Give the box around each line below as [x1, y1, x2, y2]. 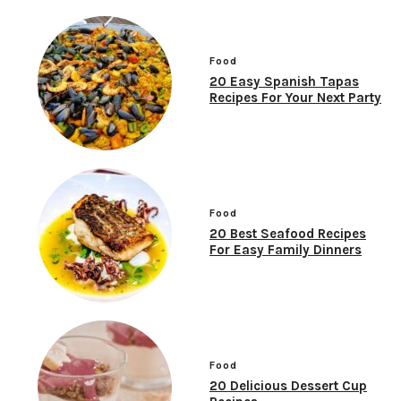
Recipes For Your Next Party [209, 90, 381, 107]
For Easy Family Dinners [209, 242, 362, 259]
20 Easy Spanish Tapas [209, 73, 359, 90]
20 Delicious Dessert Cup [209, 378, 367, 395]
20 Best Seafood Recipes [209, 226, 366, 243]
